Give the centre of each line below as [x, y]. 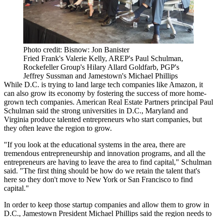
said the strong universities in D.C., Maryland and [111, 111]
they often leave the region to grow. [58, 128]
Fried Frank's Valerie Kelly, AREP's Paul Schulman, [103, 59]
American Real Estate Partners [123, 102]
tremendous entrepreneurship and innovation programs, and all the [105, 154]
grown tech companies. [40, 102]
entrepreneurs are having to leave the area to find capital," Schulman [108, 162]
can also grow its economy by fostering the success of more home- [105, 93]
